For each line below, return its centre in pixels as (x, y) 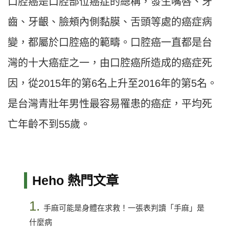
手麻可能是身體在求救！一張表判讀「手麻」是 (124, 208)
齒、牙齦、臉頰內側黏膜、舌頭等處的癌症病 (110, 22)
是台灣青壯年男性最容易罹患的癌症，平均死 (110, 104)
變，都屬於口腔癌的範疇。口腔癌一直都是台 (110, 42)
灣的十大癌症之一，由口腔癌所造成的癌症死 (110, 63)
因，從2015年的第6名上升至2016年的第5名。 (112, 83)
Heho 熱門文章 (75, 180)
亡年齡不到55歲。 (49, 124)
